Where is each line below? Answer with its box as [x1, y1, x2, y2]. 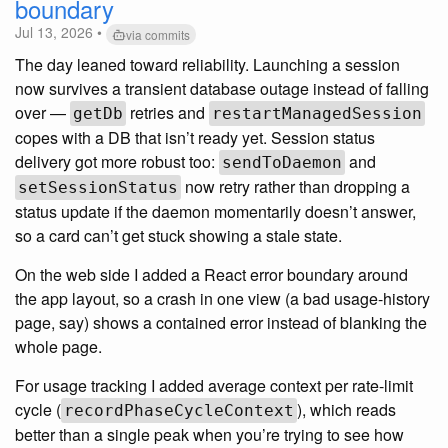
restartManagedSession [212, 104, 422, 124]
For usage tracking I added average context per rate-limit [15, 374, 413, 398]
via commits [126, 26, 190, 44]
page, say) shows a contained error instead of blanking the [15, 311, 427, 335]
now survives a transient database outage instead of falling [15, 77, 429, 101]
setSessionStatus [18, 178, 178, 198]
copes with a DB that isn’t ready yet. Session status [15, 126, 375, 150]
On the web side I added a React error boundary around [15, 263, 408, 287]
